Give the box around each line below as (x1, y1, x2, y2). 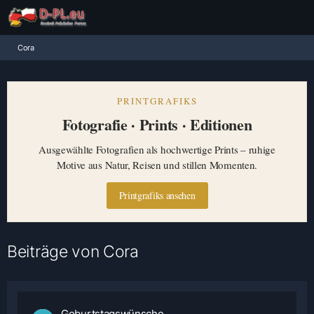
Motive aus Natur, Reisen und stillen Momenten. (56, 158, 258, 172)
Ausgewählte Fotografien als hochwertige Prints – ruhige (39, 142, 275, 156)
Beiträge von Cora (7, 242, 139, 261)
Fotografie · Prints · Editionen (62, 113, 252, 136)
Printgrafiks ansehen (118, 189, 196, 202)
